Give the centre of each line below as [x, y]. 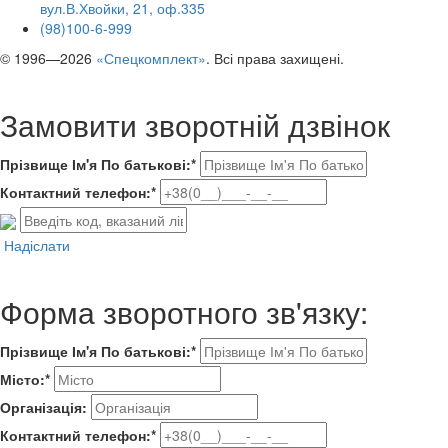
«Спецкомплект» [151, 57]
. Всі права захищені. [275, 57]
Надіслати [37, 245]
